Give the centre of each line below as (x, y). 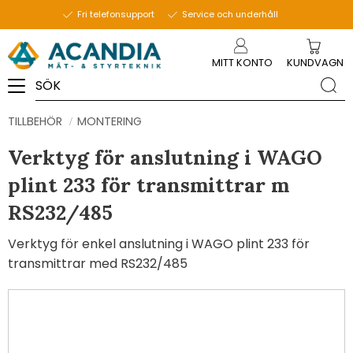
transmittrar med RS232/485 (98, 264)
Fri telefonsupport (116, 15)
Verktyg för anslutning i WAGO (165, 158)
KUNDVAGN (315, 62)
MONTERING (109, 122)
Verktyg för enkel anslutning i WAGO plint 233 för (159, 244)
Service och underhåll (230, 15)
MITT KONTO (242, 62)
